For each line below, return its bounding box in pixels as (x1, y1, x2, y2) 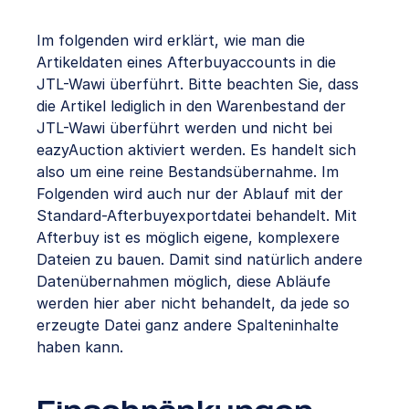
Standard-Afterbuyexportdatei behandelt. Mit (37, 206, 357, 225)
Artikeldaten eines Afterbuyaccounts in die (37, 53, 336, 72)
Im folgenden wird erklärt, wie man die (37, 31, 305, 50)
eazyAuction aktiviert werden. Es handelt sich (37, 141, 356, 160)
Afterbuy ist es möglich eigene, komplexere (37, 228, 340, 247)
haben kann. (37, 338, 123, 357)
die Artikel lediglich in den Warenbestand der (37, 97, 346, 116)
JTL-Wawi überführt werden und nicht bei (37, 119, 332, 138)
